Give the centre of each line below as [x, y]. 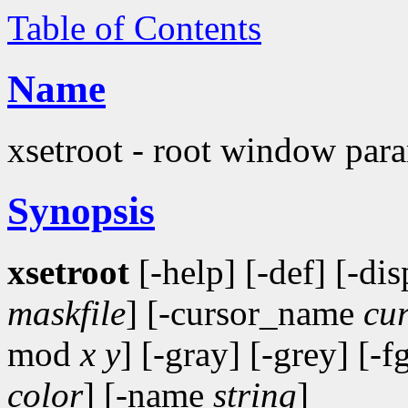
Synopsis [81, 210]
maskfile [66, 312]
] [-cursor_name [245, 312]
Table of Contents [134, 28]
